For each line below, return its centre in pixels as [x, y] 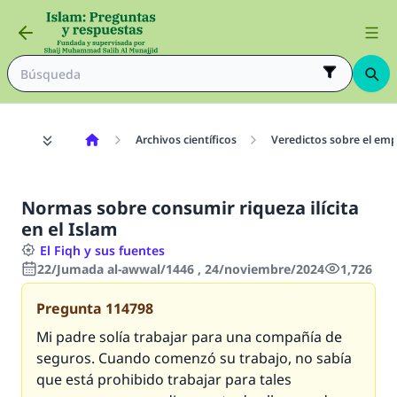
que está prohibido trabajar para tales [164, 379]
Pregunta [69, 308]
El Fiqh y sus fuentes [102, 250]
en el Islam [70, 229]
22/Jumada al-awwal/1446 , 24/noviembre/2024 [181, 269]
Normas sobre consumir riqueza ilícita [190, 208]
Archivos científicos [186, 140]
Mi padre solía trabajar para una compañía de [189, 337]
